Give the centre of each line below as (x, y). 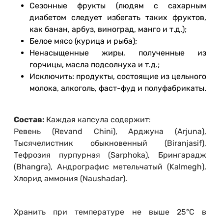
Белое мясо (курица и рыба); (83, 41)
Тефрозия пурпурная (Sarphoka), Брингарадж (110, 155)
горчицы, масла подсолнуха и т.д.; (95, 65)
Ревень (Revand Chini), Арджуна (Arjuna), (110, 132)
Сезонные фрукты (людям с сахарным (118, 6)
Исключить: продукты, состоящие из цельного (118, 77)
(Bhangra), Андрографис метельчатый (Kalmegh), (110, 167)
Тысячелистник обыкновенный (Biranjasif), (110, 143)
